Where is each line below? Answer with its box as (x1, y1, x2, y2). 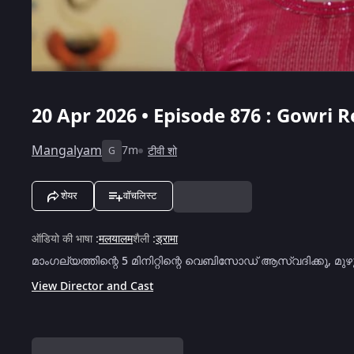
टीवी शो (148, 142, 177, 160)
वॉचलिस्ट (123, 189, 156, 201)
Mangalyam (32, 141, 102, 160)
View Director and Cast (32, 277, 153, 295)
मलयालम (99, 230, 133, 247)
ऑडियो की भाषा (32, 230, 92, 247)
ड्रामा (156, 230, 178, 247)
